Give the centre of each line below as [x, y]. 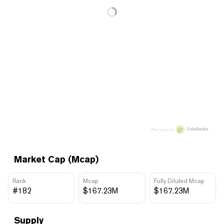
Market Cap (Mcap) [56, 159]
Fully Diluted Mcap [179, 181]
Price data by [163, 129]
